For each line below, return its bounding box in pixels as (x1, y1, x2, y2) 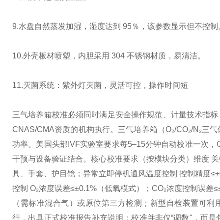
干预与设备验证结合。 (12, 155, 91, 163)
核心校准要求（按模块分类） (91, 155, 194, 163)
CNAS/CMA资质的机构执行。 (12, 125, 118, 134)
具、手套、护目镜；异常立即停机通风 (12, 169, 146, 178)
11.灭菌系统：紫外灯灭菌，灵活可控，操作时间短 (12, 81, 188, 89)
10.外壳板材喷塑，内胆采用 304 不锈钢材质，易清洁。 (12, 52, 205, 60)
